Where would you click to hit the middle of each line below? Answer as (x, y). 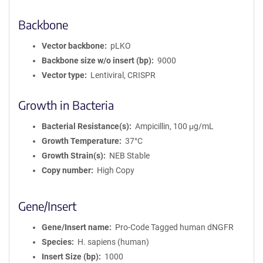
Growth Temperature (80, 141)
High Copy (115, 170)
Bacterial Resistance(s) (85, 126)
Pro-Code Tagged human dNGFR (174, 227)
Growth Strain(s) (73, 156)
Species (57, 242)
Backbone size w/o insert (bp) (97, 60)
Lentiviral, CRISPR (123, 75)
